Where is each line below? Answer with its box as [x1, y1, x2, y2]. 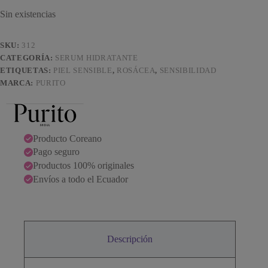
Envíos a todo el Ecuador [33, 173, 128, 184]
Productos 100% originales [33, 160, 134, 171]
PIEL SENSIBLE [53, 65, 112, 75]
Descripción [107, 233, 153, 244]
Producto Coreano [33, 133, 102, 144]
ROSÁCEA [116, 65, 156, 75]
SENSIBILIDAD [159, 65, 217, 75]
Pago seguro [33, 147, 80, 157]
